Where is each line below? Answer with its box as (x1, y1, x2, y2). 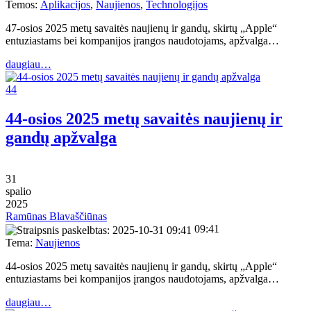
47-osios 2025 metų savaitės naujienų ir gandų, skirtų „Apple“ (6, 22, 277, 34)
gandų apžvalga (6, 128, 117, 146)
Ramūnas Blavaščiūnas (6, 210, 107, 223)
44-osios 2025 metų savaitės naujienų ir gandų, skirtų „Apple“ (6, 260, 277, 272)
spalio (6, 185, 31, 198)
